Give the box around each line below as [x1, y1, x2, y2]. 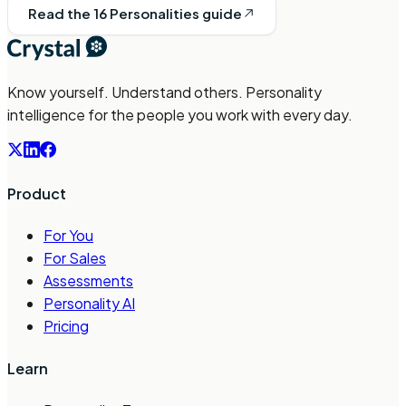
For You [43, 226, 93, 246]
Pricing [43, 316, 89, 336]
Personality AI [43, 294, 135, 314]
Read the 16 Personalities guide [28, 5, 242, 23]
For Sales [43, 248, 106, 268]
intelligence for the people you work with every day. [7, 104, 353, 124]
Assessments [43, 271, 133, 291]
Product [7, 184, 66, 204]
